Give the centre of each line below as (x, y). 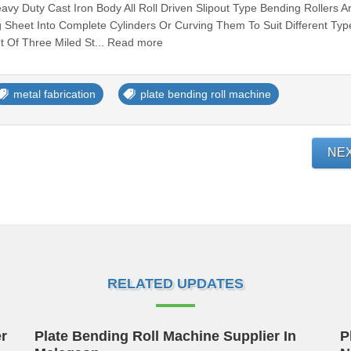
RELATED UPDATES (175, 284)
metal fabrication (54, 94)
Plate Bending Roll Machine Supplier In (165, 336)
